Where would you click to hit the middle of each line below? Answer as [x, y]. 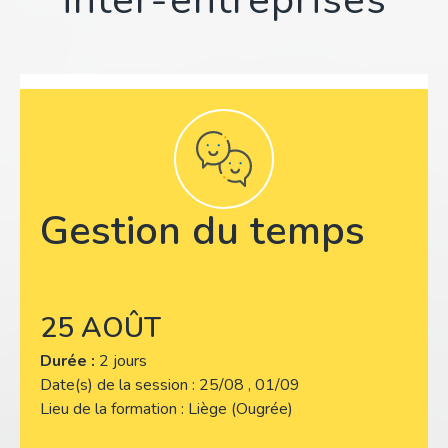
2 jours [123, 360]
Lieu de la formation [110, 408]
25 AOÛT [100, 327]
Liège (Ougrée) [240, 408]
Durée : [67, 360]
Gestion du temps [202, 230]
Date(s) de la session [116, 384]
